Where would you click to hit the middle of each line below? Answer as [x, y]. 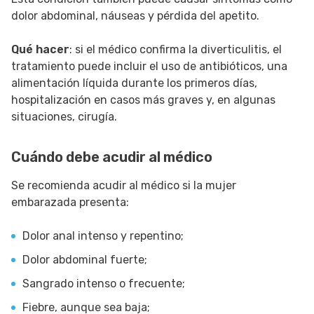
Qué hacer [40, 50]
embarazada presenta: [70, 203]
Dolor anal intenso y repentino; [103, 236]
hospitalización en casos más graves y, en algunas [143, 100]
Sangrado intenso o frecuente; [104, 284]
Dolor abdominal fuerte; [85, 260]
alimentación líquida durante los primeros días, [134, 83]
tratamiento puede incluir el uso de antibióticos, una [149, 67]
